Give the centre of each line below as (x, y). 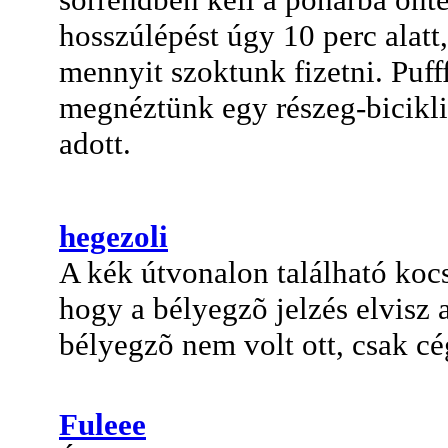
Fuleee (102, 424)
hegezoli (113, 236)
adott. (95, 143)
